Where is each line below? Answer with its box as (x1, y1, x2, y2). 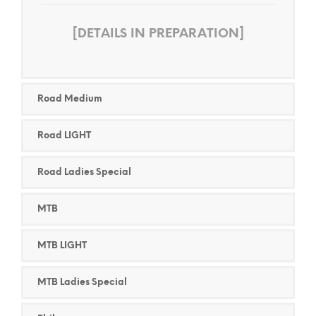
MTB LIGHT (37, 241, 87, 251)
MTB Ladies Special (37, 278, 127, 288)
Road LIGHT (37, 131, 91, 141)
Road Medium (37, 95, 102, 104)
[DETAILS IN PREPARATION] (72, 28, 244, 41)
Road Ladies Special (37, 168, 131, 178)
